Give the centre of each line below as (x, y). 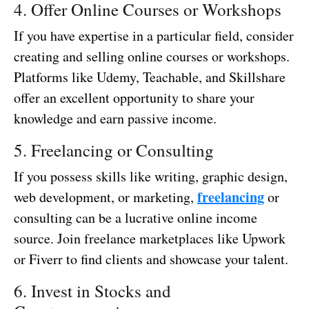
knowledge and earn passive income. (115, 119)
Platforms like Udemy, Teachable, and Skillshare (150, 77)
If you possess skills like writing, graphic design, (151, 177)
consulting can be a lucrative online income (136, 218)
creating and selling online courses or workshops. (152, 57)
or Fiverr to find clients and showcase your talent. (151, 259)
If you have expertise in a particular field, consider (154, 36)
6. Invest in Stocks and (92, 291)
